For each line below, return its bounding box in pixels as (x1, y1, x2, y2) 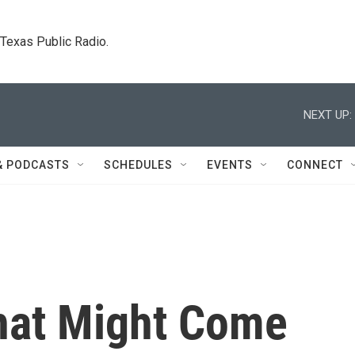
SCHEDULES (104, 158, 173, 171)
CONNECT (287, 158, 343, 171)
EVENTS (207, 158, 253, 171)
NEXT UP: (303, 107, 352, 122)
